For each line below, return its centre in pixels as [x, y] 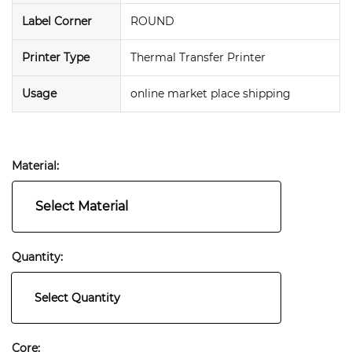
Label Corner [57, 22]
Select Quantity [77, 297]
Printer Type [56, 58]
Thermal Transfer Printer [198, 58]
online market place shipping [211, 94]
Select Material [81, 207]
